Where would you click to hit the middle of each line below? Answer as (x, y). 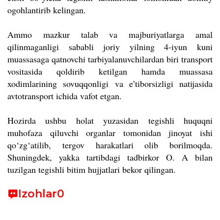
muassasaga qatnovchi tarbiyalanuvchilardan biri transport (110, 59)
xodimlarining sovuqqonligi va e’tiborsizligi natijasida (110, 83)
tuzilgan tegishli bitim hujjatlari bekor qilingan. (92, 169)
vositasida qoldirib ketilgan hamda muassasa (110, 71)
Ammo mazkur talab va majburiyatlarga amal (110, 34)
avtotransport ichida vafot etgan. (65, 96)
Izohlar (38, 194)
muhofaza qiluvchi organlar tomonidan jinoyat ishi (110, 133)
